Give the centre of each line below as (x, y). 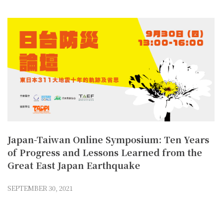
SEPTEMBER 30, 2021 (40, 188)
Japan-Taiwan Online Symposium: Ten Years (108, 139)
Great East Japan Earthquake (74, 165)
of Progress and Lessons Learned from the (105, 152)
